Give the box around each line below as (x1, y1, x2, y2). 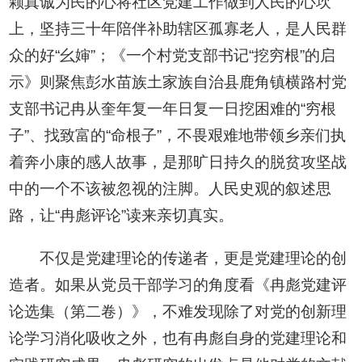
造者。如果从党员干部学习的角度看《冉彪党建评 (9, 276, 347, 294)
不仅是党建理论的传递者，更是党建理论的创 (39, 250, 347, 267)
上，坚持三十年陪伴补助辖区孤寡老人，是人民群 (9, 20, 347, 38)
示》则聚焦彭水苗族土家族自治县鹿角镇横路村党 (9, 74, 347, 91)
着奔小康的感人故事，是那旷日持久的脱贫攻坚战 (9, 154, 347, 171)
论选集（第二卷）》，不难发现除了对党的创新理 (9, 303, 347, 321)
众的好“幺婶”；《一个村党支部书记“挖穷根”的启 (9, 47, 336, 65)
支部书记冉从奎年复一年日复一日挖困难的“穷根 (9, 100, 337, 118)
